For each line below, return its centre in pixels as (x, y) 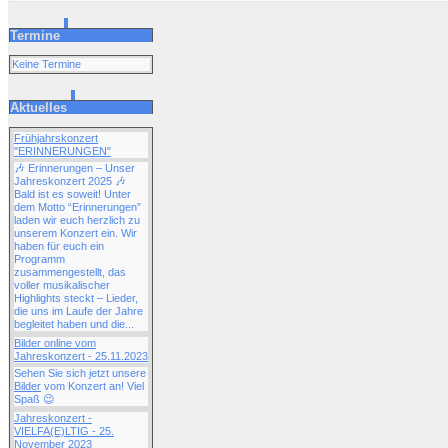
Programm (39, 258)
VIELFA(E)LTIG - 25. (64, 430)
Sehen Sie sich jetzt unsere (80, 372)
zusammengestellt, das (70, 271)
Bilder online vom (55, 342)
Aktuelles (38, 107)
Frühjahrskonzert (56, 137)
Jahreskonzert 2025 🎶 (70, 180)
